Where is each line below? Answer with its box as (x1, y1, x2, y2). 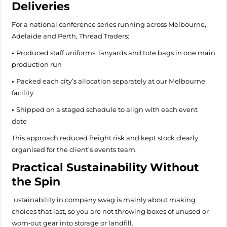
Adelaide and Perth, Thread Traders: (12, 31, 129, 40)
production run (12, 60, 65, 68)
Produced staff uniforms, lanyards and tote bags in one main (16, 48, 215, 57)
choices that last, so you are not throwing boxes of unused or (12, 207, 209, 215)
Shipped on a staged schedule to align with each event (16, 105, 198, 113)
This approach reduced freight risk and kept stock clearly (12, 133, 198, 142)
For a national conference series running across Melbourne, (12, 20, 206, 28)
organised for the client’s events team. (12, 145, 137, 154)
